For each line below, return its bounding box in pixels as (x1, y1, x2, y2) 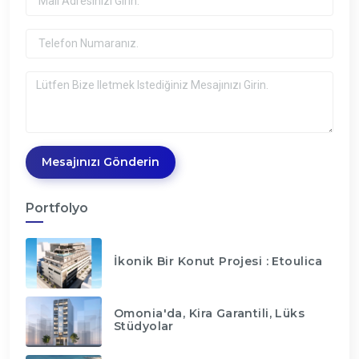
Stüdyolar (114, 318, 174, 333)
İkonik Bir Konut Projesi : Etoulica (114, 253, 323, 268)
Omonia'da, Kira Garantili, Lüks (114, 305, 305, 321)
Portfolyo (26, 200, 88, 216)
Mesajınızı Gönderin (42, 154, 159, 169)
